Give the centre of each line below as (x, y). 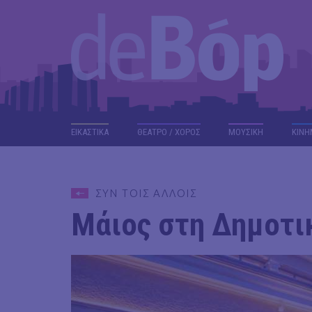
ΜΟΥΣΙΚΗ (246, 132)
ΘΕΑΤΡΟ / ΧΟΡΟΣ (169, 132)
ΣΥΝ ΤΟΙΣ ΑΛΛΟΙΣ (146, 193)
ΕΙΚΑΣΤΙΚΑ (90, 132)
